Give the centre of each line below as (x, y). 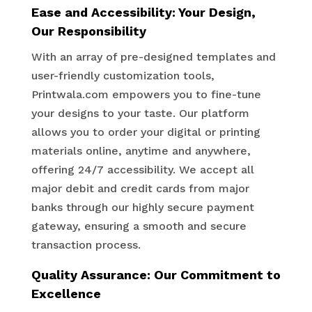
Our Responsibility (88, 31)
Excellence (66, 294)
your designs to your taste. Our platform (140, 113)
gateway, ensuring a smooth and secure (139, 226)
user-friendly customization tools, (123, 76)
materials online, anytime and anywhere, (141, 151)
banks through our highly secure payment (142, 207)
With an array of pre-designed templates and (153, 57)
